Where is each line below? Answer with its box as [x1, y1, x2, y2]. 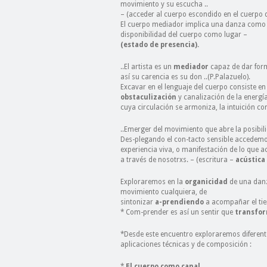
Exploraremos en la [120, 178, 185, 186]
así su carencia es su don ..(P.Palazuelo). [120, 73, 250, 81]
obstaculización [120, 93, 176, 101]
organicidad [185, 178, 228, 186]
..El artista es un [120, 63, 173, 71]
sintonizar [120, 198, 155, 206]
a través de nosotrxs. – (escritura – [120, 156, 235, 164]
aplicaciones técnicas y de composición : [120, 240, 252, 249]
